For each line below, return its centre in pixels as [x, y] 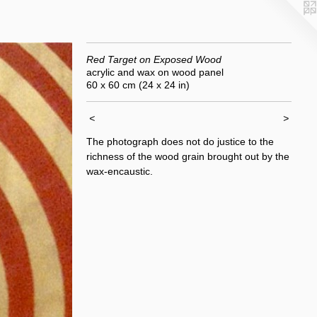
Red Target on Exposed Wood [154, 59]
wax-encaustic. [120, 171]
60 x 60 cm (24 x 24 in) [138, 85]
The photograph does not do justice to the [180, 142]
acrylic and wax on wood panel [155, 72]
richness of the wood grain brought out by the [188, 156]
